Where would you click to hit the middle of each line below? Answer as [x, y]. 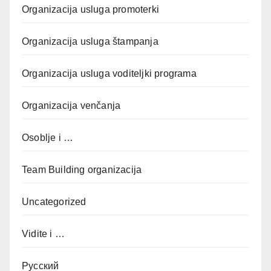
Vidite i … [43, 233]
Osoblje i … [48, 137]
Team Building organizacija [82, 169]
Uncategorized [54, 201]
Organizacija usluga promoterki [90, 9]
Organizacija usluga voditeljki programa [109, 73]
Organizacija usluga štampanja [90, 41]
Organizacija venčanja [71, 105]
